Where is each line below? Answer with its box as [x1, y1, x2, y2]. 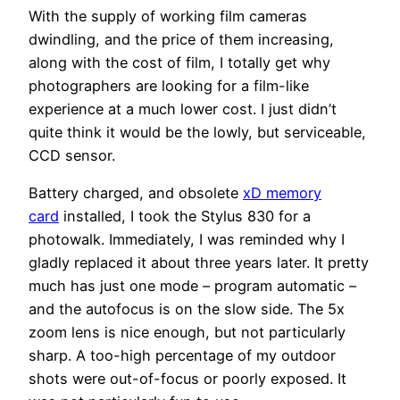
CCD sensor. [29, 146, 115, 165]
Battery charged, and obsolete [29, 184, 243, 203]
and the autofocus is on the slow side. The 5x [29, 300, 345, 319]
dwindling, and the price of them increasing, [29, 30, 334, 49]
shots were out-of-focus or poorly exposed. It [29, 370, 346, 388]
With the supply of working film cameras [29, 7, 307, 26]
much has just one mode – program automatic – [29, 277, 356, 296]
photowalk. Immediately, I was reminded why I [29, 230, 345, 249]
